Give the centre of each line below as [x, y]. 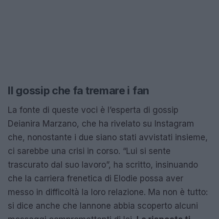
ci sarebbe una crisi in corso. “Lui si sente [89, 151]
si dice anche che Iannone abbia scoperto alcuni [103, 206]
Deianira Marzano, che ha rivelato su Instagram [101, 123]
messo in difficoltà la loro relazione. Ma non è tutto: [108, 192]
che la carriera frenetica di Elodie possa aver [96, 178]
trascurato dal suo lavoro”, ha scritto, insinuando [103, 164]
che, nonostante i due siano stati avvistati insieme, [108, 137]
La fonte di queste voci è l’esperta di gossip [93, 110]
